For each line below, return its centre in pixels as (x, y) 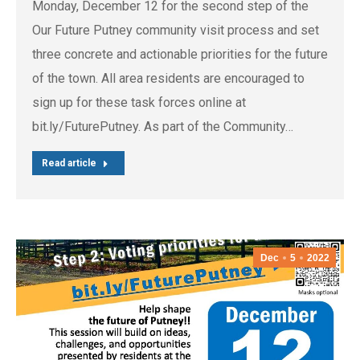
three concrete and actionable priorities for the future (180, 54)
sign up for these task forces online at (139, 102)
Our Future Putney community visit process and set (176, 30)
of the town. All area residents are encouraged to (168, 78)
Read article (69, 163)
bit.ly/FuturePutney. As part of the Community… (163, 126)
